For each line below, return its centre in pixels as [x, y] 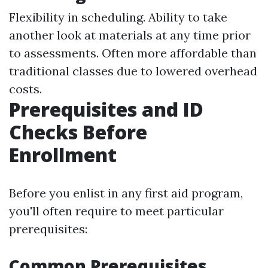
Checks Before [78, 132]
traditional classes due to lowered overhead [133, 71]
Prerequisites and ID [106, 109]
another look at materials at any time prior [130, 35]
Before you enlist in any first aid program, [126, 193]
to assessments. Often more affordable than [133, 53]
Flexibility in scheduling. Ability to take [118, 17]
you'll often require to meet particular [116, 211]
